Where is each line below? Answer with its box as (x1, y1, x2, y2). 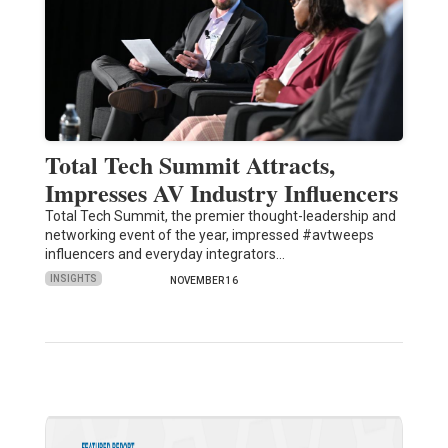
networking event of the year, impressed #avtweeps (44, 226, 374, 243)
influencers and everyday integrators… (44, 245, 285, 262)
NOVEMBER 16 (169, 274, 238, 286)
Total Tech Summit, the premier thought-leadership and (44, 207, 396, 224)
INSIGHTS (49, 273, 97, 285)
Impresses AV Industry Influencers (44, 174, 398, 210)
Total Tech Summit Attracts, (44, 146, 335, 182)
